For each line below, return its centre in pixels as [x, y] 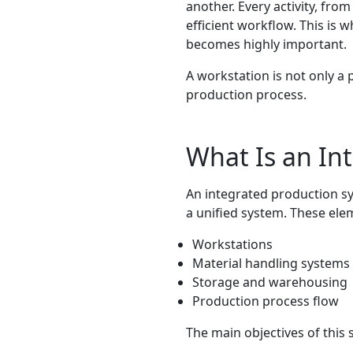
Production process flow [266, 301]
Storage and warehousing [270, 282]
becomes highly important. [266, 44]
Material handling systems [271, 263]
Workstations [232, 244]
